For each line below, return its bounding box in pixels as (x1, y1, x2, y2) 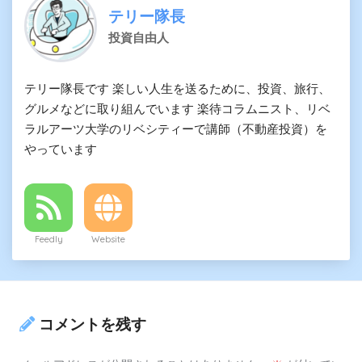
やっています (24, 142, 97, 157)
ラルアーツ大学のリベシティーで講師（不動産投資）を (24, 122, 327, 137)
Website (91, 234, 125, 246)
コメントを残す (39, 316, 146, 334)
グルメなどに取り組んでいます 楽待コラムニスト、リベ (24, 102, 330, 116)
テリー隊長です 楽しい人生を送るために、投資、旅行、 (24, 82, 330, 96)
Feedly (34, 234, 63, 246)
